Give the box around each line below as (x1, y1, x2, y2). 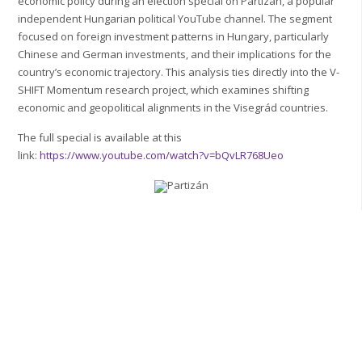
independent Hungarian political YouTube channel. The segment (18, 11, 333, 27)
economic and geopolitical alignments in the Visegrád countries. (18, 100, 329, 116)
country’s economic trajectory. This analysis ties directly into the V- (18, 65, 340, 80)
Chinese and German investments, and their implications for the (18, 47, 332, 62)
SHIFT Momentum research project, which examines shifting (18, 82, 309, 98)
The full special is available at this (18, 130, 183, 145)
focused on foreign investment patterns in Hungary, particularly (18, 29, 330, 44)
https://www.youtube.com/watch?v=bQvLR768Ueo (40, 148, 284, 163)
